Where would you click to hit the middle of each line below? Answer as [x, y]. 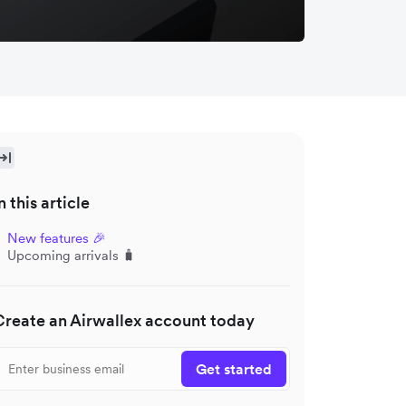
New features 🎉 [57, 237]
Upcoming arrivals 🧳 [72, 255]
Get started [234, 368]
